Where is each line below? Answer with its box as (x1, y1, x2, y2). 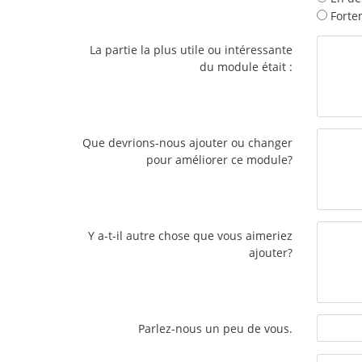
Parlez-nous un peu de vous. (138, 321, 293, 337)
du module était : (200, 59, 293, 75)
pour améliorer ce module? (146, 152, 293, 168)
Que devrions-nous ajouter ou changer (82, 135, 293, 151)
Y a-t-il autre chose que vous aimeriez (88, 228, 293, 244)
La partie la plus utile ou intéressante (90, 42, 293, 58)
